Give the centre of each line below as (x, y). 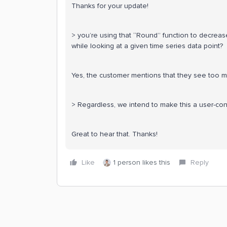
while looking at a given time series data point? (147, 46)
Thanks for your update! (110, 6)
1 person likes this (142, 162)
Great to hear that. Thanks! (115, 134)
